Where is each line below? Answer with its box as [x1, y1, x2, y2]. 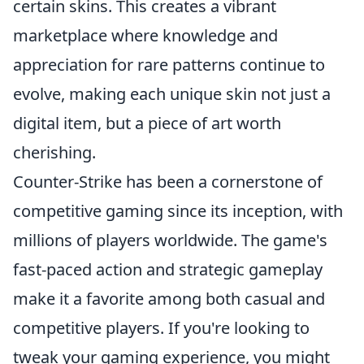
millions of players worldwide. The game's [13, 229, 327, 251]
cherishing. [13, 141, 96, 163]
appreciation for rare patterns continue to [13, 54, 325, 76]
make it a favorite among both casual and [13, 288, 325, 310]
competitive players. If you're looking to [13, 317, 310, 339]
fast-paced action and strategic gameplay [13, 258, 323, 280]
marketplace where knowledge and [13, 24, 278, 46]
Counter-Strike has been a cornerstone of [13, 171, 323, 193]
